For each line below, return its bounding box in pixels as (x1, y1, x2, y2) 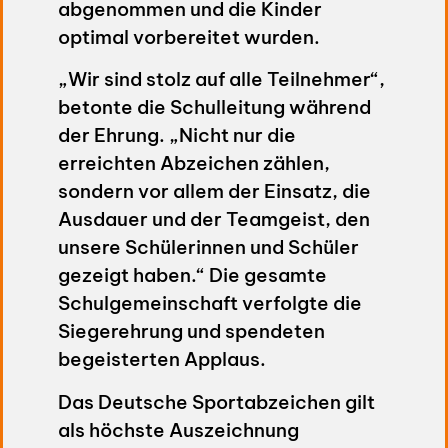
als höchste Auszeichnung (57, 417, 299, 442)
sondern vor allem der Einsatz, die (57, 179, 371, 204)
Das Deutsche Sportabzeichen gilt (57, 389, 375, 414)
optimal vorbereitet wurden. (57, 24, 320, 49)
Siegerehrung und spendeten (57, 319, 325, 344)
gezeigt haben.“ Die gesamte (57, 263, 327, 288)
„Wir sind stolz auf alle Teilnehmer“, (57, 67, 385, 92)
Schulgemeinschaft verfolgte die (57, 291, 362, 316)
